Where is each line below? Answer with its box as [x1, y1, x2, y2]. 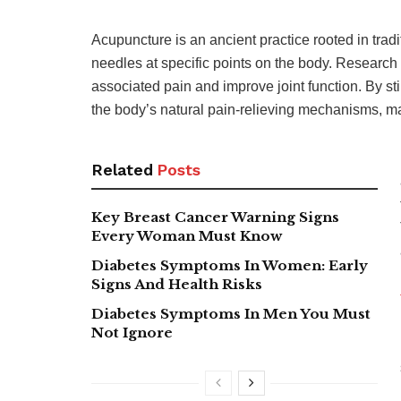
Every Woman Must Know [91, 227, 282, 245]
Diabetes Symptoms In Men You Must [91, 305, 371, 323]
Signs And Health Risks [91, 276, 262, 294]
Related [91, 160, 153, 180]
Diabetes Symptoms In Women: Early [91, 257, 368, 275]
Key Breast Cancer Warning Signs [91, 209, 339, 226]
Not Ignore [91, 324, 173, 342]
